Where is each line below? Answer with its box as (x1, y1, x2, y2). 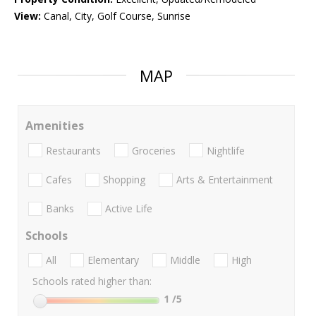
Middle (170, 253, 200, 267)
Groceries (132, 143, 176, 157)
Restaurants (46, 143, 101, 157)
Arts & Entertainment (176, 172, 273, 186)
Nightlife (207, 143, 245, 157)
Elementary (87, 253, 139, 267)
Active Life (105, 202, 152, 216)
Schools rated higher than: (32, 274, 152, 288)
